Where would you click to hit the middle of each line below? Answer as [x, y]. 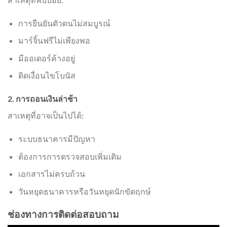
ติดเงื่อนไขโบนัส [47, 75]
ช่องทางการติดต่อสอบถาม [63, 214]
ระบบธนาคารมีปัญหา [56, 138]
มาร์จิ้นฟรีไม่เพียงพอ [54, 41]
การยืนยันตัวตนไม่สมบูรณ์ [64, 23]
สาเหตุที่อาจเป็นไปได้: [46, 116]
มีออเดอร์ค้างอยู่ [46, 58]
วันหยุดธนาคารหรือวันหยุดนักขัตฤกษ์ [84, 191]
